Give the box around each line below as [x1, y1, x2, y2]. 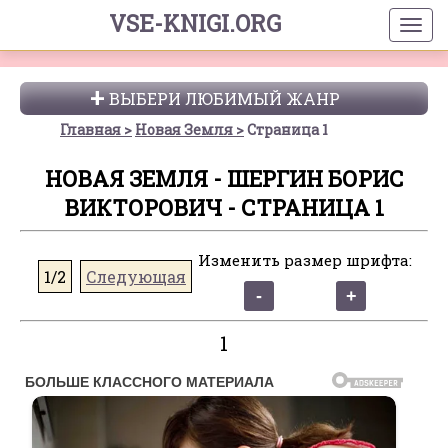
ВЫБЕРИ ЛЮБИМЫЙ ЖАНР [108, 88, 340, 109]
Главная [60, 120, 121, 139]
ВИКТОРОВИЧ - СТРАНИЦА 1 [64, 193, 384, 222]
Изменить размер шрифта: [198, 250, 412, 270]
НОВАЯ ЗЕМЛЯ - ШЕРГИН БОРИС [44, 164, 404, 193]
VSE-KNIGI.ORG [108, 8, 281, 38]
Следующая [86, 265, 186, 287]
